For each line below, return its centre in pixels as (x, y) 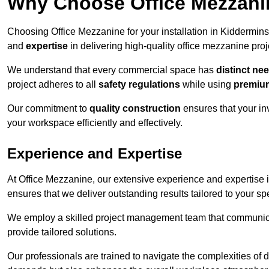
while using (207, 85)
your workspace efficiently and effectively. (95, 123)
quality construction (135, 109)
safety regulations (139, 85)
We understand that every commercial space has (112, 70)
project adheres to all (53, 85)
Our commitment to (48, 109)
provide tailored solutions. (62, 232)
